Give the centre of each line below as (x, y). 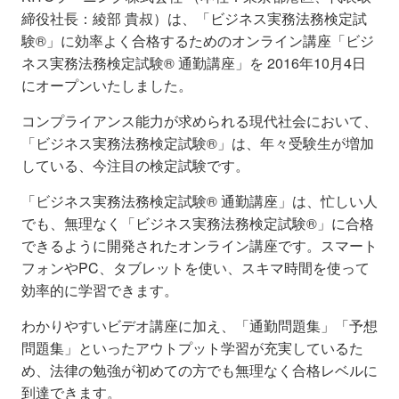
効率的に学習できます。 (100, 289)
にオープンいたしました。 (107, 85)
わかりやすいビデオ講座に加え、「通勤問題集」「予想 (199, 325)
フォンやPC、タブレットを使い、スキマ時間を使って (195, 267)
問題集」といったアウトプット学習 (135, 347)
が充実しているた (306, 347)
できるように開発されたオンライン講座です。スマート (199, 245)
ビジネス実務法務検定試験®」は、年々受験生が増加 (205, 142)
